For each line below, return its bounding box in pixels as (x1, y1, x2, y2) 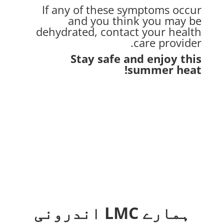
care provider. (133, 34, 202, 50)
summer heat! (127, 61, 202, 77)
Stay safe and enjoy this (70, 50, 202, 66)
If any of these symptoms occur (42, 1, 202, 17)
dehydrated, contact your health (36, 23, 202, 39)
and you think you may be (68, 12, 202, 28)
